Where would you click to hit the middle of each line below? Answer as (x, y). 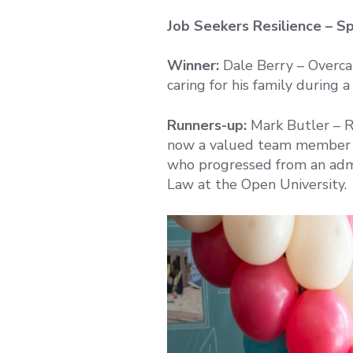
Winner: (193, 66)
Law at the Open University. (257, 184)
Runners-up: (209, 125)
